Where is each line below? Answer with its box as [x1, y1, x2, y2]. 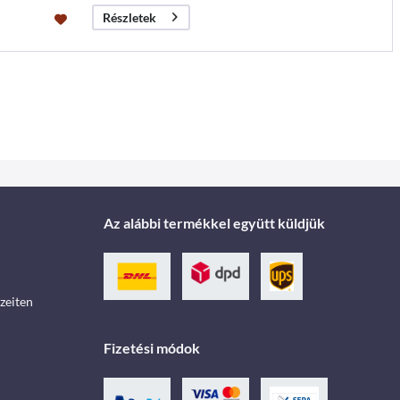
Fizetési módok [103, 339, 200, 357]
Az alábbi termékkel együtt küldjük [103, 214, 325, 232]
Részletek [102, 9, 156, 25]
